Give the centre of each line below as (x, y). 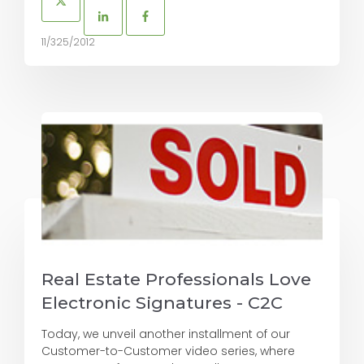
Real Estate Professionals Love (176, 279)
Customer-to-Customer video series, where (168, 351)
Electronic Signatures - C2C (162, 302)
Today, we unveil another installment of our (166, 334)
